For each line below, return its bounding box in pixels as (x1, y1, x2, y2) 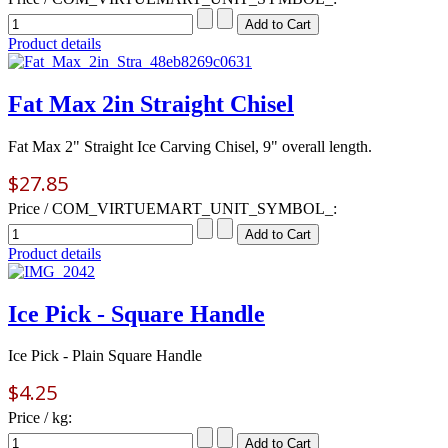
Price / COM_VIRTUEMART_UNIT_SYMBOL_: (8, 199, 337, 217)
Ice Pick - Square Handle (8, 300, 265, 327)
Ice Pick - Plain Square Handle (8, 347, 202, 365)
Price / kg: (8, 409, 72, 427)
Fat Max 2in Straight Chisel (8, 90, 294, 117)
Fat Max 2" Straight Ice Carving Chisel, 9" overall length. (8, 137, 372, 155)
